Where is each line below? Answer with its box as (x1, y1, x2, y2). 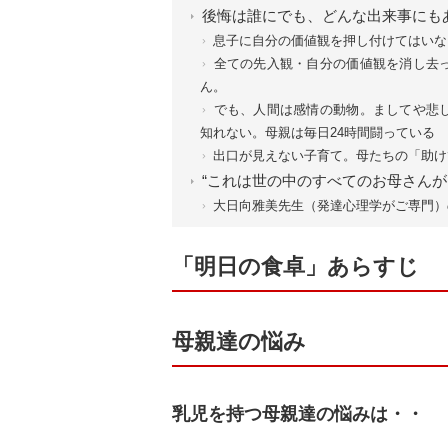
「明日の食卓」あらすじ (172, 254, 419, 279)
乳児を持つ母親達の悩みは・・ (172, 404, 424, 424)
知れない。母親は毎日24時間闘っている (200, 124, 435, 140)
